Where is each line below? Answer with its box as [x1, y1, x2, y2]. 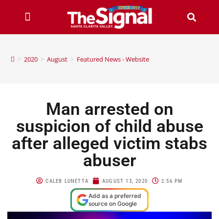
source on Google [88, 199, 137, 207]
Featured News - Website [77, 54, 150, 64]
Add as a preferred [88, 192, 141, 199]
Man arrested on [45, 99, 174, 119]
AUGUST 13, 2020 [102, 177, 148, 184]
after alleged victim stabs [12, 133, 207, 153]
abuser [83, 150, 136, 171]
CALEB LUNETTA [45, 177, 89, 184]
